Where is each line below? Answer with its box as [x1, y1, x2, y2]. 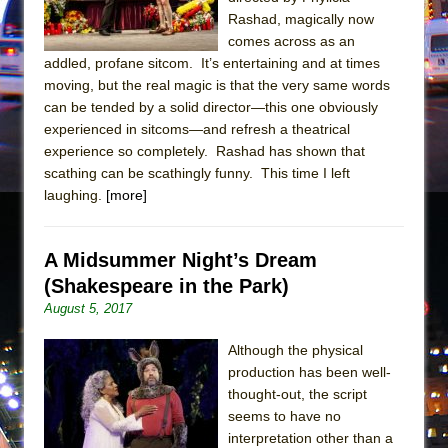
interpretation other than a [228, 429, 393, 446]
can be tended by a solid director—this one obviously [44, 98, 378, 115]
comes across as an [228, 32, 355, 49]
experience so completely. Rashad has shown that [44, 142, 365, 159]
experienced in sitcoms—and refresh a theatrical [44, 120, 350, 137]
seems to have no [228, 407, 341, 424]
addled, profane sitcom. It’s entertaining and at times [44, 54, 380, 71]
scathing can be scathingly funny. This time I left [44, 164, 350, 181]
